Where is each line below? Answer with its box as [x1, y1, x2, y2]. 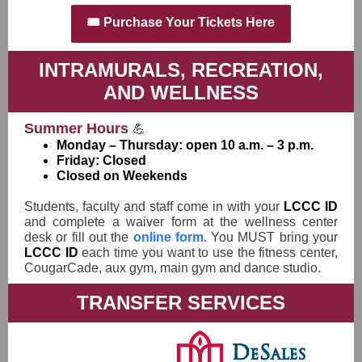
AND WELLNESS [103, 82, 259, 103]
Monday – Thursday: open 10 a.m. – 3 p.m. [57, 138, 314, 152]
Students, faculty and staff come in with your [24, 200, 284, 213]
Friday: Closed [57, 154, 146, 167]
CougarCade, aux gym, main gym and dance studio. [24, 261, 321, 275]
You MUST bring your [206, 230, 339, 244]
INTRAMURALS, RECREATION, [39, 59, 323, 81]
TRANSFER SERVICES [77, 292, 285, 314]
